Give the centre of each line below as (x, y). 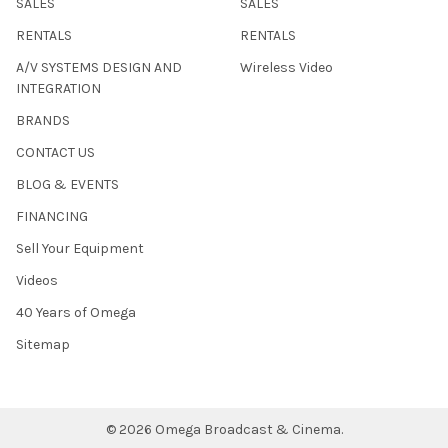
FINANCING (52, 217)
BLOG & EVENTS (67, 185)
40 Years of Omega (76, 313)
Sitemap (43, 345)
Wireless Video (286, 68)
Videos (37, 281)
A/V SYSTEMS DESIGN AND (99, 68)
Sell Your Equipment (80, 249)
